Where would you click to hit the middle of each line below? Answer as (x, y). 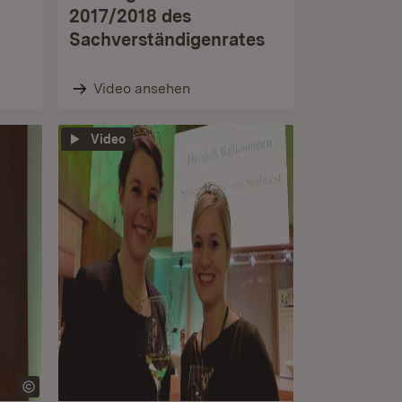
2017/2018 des (130, 16)
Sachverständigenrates (167, 39)
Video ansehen (141, 88)
